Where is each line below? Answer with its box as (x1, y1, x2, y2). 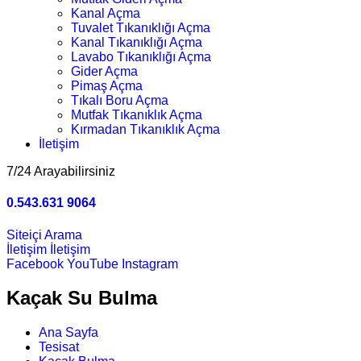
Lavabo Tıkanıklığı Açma (71, 50, 211, 64)
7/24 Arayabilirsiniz (6, 164, 115, 178)
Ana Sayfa (39, 326, 98, 340)
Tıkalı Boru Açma (71, 93, 168, 107)
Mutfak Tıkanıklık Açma (71, 108, 202, 122)
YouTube (67, 256, 118, 271)
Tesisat (39, 340, 79, 355)
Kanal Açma (71, 6, 140, 20)
